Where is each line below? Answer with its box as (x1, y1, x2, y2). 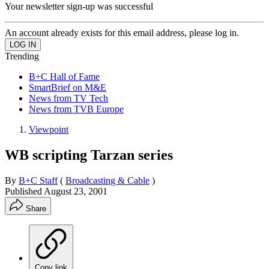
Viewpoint (29, 124, 68, 134)
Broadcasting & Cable (65, 175, 150, 186)
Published (5, 186, 44, 196)
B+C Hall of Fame (29, 71, 100, 82)
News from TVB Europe (29, 103, 124, 114)
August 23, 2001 (44, 186, 107, 196)
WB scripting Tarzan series (5, 147, 173, 163)
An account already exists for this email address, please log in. (5, 27, 239, 38)
